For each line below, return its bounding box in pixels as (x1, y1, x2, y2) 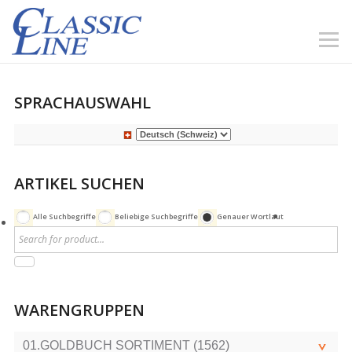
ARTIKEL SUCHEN (14, 172, 145, 194)
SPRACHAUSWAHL (14, 91, 151, 113)
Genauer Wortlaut (216, 211, 284, 222)
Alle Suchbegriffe (32, 211, 96, 222)
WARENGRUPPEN (14, 299, 145, 321)
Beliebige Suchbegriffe (114, 211, 198, 222)
